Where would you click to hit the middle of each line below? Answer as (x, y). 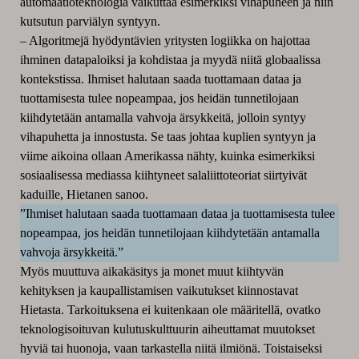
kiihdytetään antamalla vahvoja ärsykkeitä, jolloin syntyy (163, 117)
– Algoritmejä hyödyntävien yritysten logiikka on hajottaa (165, 40)
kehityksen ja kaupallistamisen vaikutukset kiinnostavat (159, 290)
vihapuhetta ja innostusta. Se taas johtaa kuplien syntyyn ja (167, 136)
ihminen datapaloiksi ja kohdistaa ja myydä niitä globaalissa (170, 59)
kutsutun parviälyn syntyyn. (90, 21)
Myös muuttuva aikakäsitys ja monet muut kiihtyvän (151, 271)
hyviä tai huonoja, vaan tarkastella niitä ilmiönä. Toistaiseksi (171, 348)
